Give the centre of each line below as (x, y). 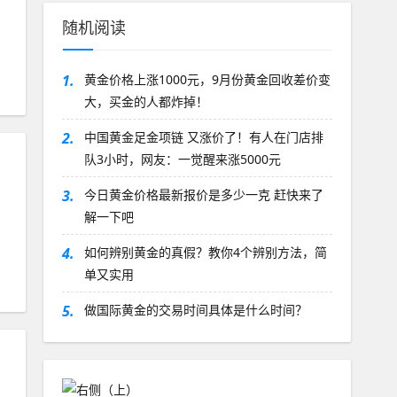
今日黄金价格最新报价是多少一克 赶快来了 (203, 195)
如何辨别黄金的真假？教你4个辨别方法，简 (205, 253)
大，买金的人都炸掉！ (146, 102)
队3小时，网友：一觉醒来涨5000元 (182, 160)
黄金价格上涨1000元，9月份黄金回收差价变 (207, 80)
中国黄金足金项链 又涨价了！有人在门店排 (203, 137)
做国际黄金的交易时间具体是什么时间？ (195, 310)
